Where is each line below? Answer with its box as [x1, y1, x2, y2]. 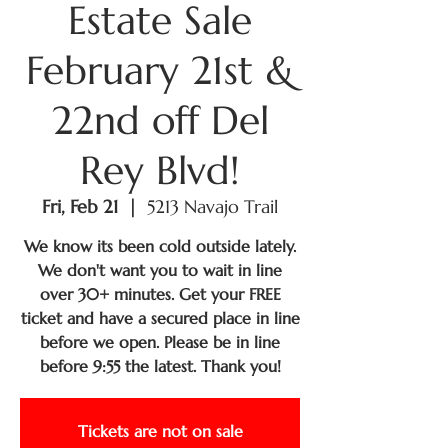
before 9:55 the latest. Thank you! [39, 356, 281, 376]
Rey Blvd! [80, 146, 240, 195]
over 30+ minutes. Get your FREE [39, 284, 281, 304]
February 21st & [25, 46, 295, 95]
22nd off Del [51, 96, 269, 145]
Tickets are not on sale [77, 421, 243, 441]
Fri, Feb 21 [42, 195, 118, 218]
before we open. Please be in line [40, 332, 280, 352]
